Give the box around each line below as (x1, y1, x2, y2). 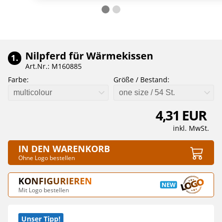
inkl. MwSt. (173, 123, 209, 133)
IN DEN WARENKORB (18, 143, 110, 155)
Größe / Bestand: (113, 75, 169, 84)
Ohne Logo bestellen (18, 154, 75, 162)
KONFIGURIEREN (18, 175, 92, 187)
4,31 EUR (156, 107, 209, 124)
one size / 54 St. (119, 88, 175, 97)
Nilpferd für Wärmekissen (25, 49, 153, 62)
